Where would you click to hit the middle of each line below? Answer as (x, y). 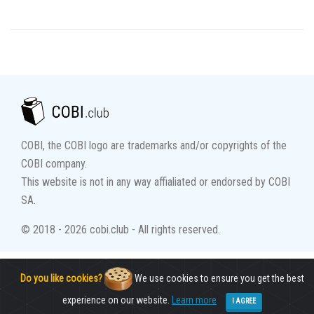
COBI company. (54, 163)
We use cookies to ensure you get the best (219, 278)
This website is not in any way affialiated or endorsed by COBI (156, 182)
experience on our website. (117, 300)
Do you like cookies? (61, 278)
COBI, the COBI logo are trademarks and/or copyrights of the (154, 145)
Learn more (194, 300)
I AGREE (244, 301)
